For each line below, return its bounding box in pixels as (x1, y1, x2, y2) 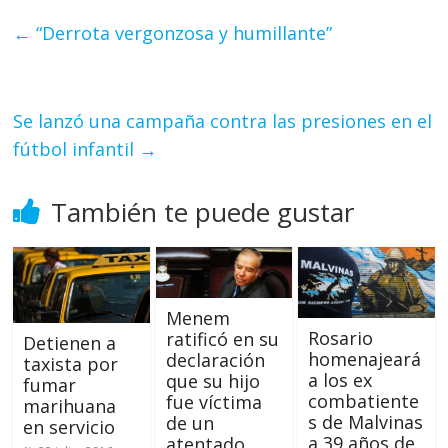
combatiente (307, 389, 419, 414)
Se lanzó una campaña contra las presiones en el (13, 108, 433, 133)
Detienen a (23, 331, 117, 356)
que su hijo (165, 368, 260, 393)
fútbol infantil (13, 136, 140, 161)
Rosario (307, 326, 373, 351)
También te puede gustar (51, 193, 355, 230)
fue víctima (165, 389, 262, 414)
